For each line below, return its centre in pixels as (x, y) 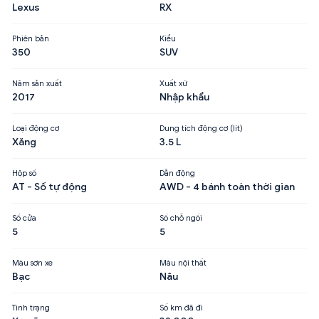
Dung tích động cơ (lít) (201, 128)
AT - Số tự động (49, 187)
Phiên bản (31, 38)
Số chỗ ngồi (181, 218)
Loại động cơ (36, 128)
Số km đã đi (181, 307)
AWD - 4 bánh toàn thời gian (227, 187)
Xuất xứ (173, 83)
